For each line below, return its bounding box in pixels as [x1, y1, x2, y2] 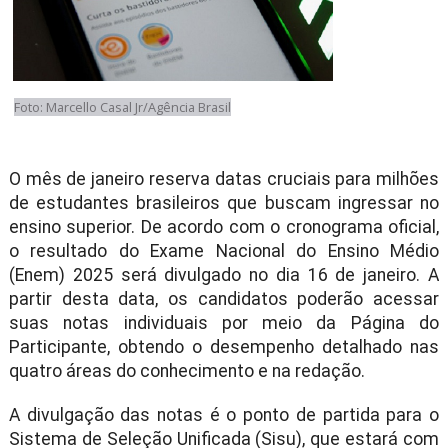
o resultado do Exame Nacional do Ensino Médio [8, 241, 440, 261]
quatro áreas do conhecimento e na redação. [8, 361, 365, 381]
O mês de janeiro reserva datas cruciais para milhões [8, 169, 440, 189]
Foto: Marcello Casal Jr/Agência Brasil [13, 98, 231, 116]
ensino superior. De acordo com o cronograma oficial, [8, 217, 440, 237]
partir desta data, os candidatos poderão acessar [8, 289, 440, 309]
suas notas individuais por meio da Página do [8, 313, 440, 333]
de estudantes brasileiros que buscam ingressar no [8, 193, 440, 213]
